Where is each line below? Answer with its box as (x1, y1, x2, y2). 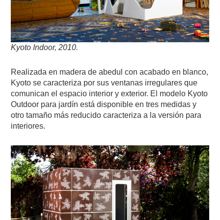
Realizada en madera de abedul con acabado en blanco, (11, 68, 209, 77)
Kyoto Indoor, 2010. (11, 43, 79, 52)
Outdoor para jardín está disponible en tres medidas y (11, 100, 197, 109)
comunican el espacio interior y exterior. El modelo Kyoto (11, 89, 208, 98)
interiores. (11, 122, 46, 131)
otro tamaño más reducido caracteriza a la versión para (11, 111, 202, 120)
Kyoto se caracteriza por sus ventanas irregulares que (11, 79, 198, 87)
